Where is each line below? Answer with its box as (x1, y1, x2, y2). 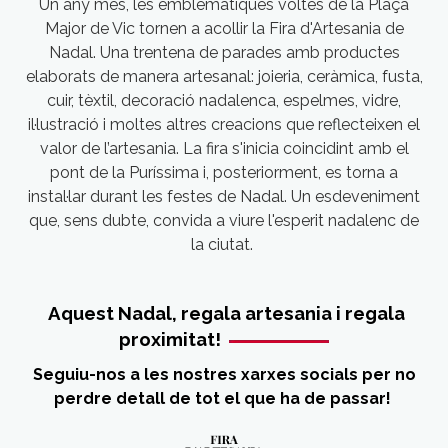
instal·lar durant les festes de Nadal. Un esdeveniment (28, 186, 420, 206)
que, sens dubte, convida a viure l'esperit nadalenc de (29, 210, 419, 230)
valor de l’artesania (39, 138, 176, 158)
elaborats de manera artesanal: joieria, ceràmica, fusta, (25, 66, 423, 86)
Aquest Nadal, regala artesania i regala (43, 301, 405, 324)
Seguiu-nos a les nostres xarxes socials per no (32, 364, 416, 384)
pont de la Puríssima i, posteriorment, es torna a (50, 162, 398, 182)
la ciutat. (191, 234, 257, 254)
